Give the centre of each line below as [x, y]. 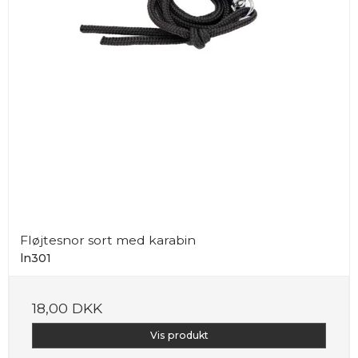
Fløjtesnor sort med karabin [108, 240]
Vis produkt [179, 335]
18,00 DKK [67, 308]
